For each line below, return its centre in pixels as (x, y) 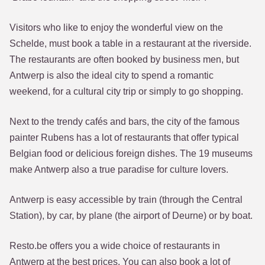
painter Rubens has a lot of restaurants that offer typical (124, 138)
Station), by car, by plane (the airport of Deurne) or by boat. (131, 216)
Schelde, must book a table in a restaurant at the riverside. (130, 43)
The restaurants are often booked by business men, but (124, 59)
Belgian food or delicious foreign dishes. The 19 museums (131, 153)
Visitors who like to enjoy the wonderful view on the (116, 28)
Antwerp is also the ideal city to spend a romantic (112, 75)
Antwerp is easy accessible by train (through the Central (126, 200)
